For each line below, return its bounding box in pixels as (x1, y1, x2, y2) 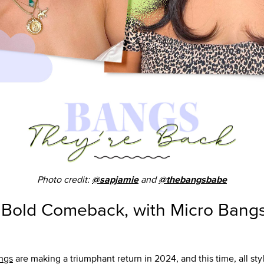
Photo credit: (37, 173, 92, 187)
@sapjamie (91, 175, 138, 185)
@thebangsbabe (158, 175, 227, 185)
